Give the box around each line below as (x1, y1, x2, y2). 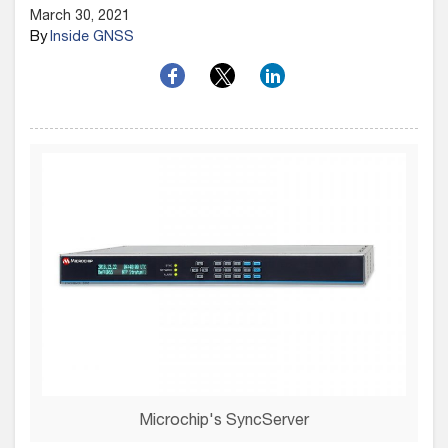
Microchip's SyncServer (139, 413, 309, 430)
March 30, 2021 (30, 10, 130, 24)
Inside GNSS (50, 31, 134, 45)
